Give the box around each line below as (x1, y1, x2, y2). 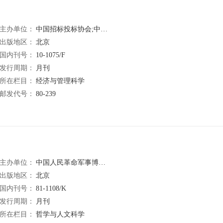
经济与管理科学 (36, 77, 85, 85)
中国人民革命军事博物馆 (36, 159, 99, 166)
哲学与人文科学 (36, 211, 85, 218)
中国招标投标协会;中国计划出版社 (36, 25, 101, 33)
